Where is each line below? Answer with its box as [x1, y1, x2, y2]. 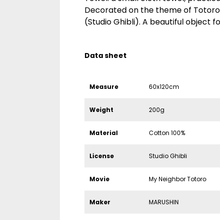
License [89, 152, 114, 160]
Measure [89, 82, 118, 91]
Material [89, 129, 118, 137]
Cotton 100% [148, 129, 185, 137]
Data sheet [84, 51, 127, 60]
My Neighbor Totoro [148, 175, 206, 183]
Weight [89, 106, 113, 114]
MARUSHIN [148, 198, 179, 206]
